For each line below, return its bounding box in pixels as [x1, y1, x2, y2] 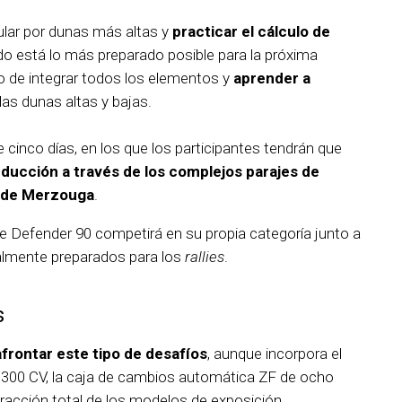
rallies [185, 248, 224, 267]
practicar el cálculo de [172, 22, 330, 41]
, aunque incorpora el [207, 345, 342, 363]
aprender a [233, 69, 310, 88]
